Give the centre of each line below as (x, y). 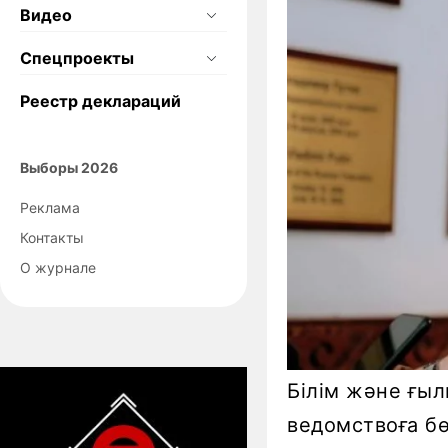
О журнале (58, 267)
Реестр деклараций (100, 100)
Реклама (50, 207)
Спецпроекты (77, 57)
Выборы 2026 (69, 167)
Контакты (52, 237)
